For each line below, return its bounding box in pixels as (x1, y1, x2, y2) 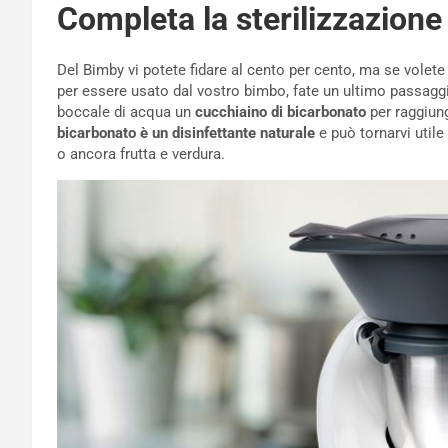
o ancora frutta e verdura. (57, 145, 225, 164)
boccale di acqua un (57, 103, 195, 122)
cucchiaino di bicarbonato (195, 103, 366, 122)
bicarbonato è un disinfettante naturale (57, 124, 315, 143)
